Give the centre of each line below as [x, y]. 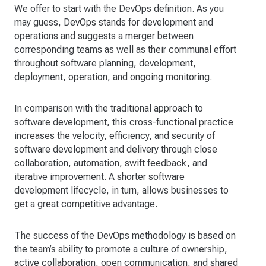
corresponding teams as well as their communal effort [125, 50]
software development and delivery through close [116, 150]
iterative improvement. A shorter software [99, 177]
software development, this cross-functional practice [124, 122]
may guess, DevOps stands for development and [114, 23]
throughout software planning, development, [105, 64]
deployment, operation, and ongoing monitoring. [113, 77]
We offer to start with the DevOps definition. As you [119, 9]
